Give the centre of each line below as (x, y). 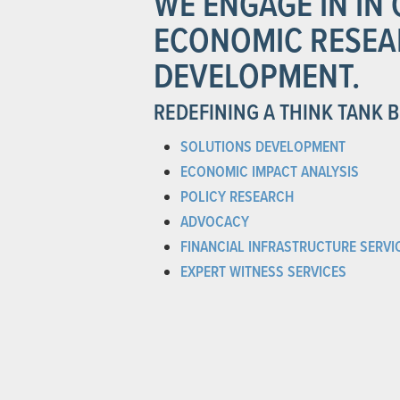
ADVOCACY (215, 223)
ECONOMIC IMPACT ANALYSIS (270, 173)
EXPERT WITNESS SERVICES (263, 273)
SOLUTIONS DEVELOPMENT (263, 148)
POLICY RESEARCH (237, 198)
